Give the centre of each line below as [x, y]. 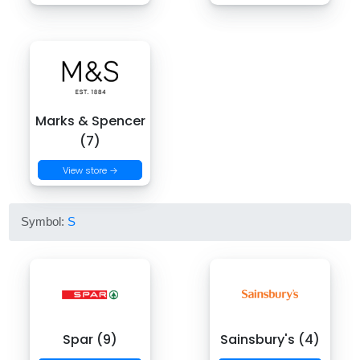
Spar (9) [90, 339]
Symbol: [45, 222]
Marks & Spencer [90, 121]
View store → [90, 170]
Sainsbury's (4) [270, 339]
